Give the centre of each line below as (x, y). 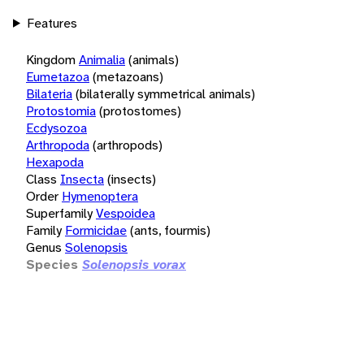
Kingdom (51, 59)
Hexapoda (55, 162)
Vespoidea (126, 213)
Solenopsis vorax (134, 264)
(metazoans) (128, 76)
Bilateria (49, 93)
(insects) (132, 179)
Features (52, 23)
